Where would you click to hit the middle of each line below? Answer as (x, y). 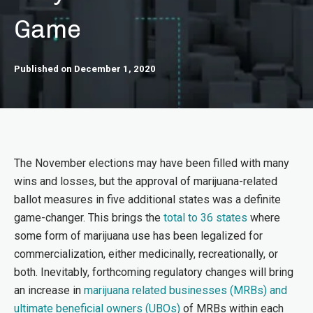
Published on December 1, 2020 (85, 69)
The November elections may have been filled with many (152, 163)
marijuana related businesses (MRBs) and (185, 290)
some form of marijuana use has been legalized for (138, 236)
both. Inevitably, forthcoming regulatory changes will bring (154, 272)
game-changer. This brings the (89, 218)
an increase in (49, 290)
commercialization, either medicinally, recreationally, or (146, 254)
